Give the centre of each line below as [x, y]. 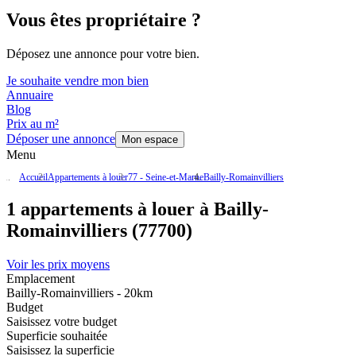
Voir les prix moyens [58, 265]
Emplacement [41, 279]
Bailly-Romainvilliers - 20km [79, 293]
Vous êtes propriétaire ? [104, 20]
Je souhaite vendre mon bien [77, 81]
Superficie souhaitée [57, 336]
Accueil [33, 178]
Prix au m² [33, 124]
